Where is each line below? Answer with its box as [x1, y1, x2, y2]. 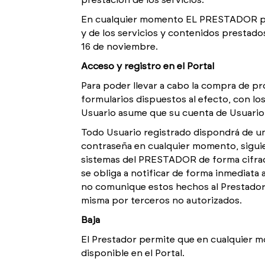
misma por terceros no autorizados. [81, 196, 242, 205]
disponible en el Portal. [81, 248, 185, 258]
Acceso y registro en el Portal [81, 62, 214, 71]
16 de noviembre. [81, 42, 158, 51]
